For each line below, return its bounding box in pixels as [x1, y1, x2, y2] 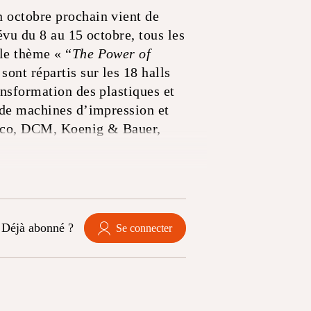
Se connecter [116, 221, 172, 234]
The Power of [72, 45, 151, 61]
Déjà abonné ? [1, 220, 74, 235]
